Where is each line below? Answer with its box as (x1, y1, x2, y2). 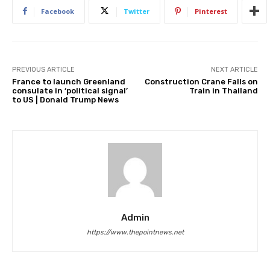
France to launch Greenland (12, 77, 125, 86)
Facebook (41, 6, 74, 16)
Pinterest (195, 6, 227, 16)
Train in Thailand (189, 86, 258, 95)
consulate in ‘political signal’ (12, 86, 128, 95)
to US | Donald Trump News (12, 95, 119, 104)
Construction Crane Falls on (144, 77, 258, 86)
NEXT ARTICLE (210, 65, 258, 74)
